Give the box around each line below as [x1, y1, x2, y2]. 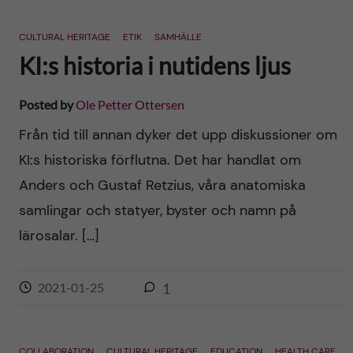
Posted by [18, 97, 76, 112]
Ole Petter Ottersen [75, 97, 184, 112]
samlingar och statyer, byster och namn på [18, 201, 296, 220]
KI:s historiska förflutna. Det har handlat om [18, 150, 301, 169]
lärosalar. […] [18, 226, 99, 245]
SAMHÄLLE [154, 31, 202, 43]
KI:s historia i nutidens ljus [18, 51, 291, 80]
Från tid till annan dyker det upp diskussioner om [18, 125, 337, 144]
